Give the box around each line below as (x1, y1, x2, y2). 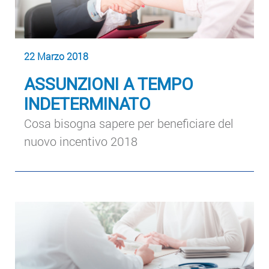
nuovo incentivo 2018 (24, 133, 138, 150)
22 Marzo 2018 (24, 50, 88, 63)
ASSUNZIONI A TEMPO (24, 74, 193, 95)
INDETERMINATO (24, 94, 151, 115)
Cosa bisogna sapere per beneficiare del (24, 115, 234, 131)
